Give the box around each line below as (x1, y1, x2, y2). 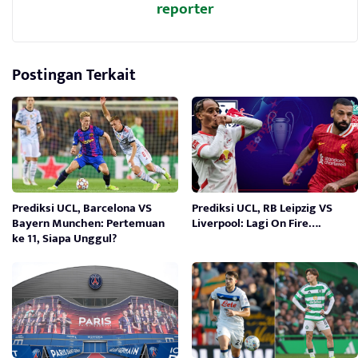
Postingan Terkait (12, 62, 136, 89)
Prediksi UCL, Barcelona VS (12, 198, 152, 219)
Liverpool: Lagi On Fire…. (192, 213, 322, 234)
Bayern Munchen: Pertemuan (12, 213, 165, 234)
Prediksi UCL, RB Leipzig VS (192, 198, 333, 219)
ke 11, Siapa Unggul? (12, 229, 117, 249)
